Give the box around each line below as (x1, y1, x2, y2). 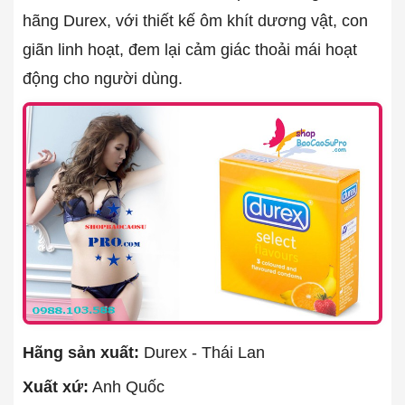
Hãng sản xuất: (23, 344, 139, 363)
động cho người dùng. (23, 69, 183, 88)
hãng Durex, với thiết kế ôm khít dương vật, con (23, 11, 368, 30)
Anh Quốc (89, 378, 165, 397)
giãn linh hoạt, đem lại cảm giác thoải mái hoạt (23, 40, 357, 59)
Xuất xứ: (23, 378, 89, 397)
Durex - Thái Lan (139, 344, 265, 363)
